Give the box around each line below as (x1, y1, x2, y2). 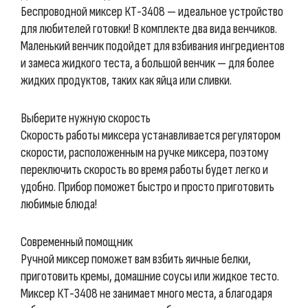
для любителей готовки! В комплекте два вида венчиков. (21, 21, 277, 37)
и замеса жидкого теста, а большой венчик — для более (21, 55, 274, 71)
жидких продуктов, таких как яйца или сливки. (21, 72, 232, 89)
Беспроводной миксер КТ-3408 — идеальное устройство (21, 3, 283, 20)
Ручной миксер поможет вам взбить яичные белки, (21, 251, 251, 267)
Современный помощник (21, 234, 133, 250)
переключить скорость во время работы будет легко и (21, 162, 268, 178)
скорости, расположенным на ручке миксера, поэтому (21, 144, 269, 161)
